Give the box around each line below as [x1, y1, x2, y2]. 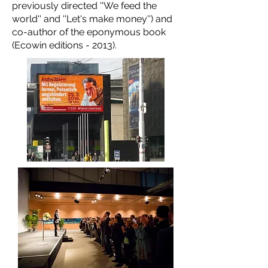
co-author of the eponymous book [12, 26, 166, 38]
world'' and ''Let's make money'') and [12, 13, 172, 25]
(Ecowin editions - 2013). [12, 39, 117, 51]
